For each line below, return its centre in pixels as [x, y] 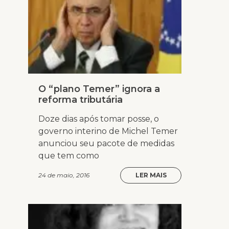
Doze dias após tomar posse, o [99, 119]
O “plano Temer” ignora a [99, 89]
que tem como [69, 156]
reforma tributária [81, 100]
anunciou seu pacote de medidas [106, 144]
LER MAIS [151, 175]
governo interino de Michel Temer [108, 131]
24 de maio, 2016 [64, 175]
